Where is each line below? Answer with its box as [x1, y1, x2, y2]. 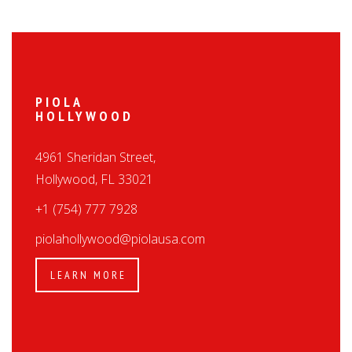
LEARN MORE [50, 268, 126, 282]
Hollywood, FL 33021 [35, 170, 153, 188]
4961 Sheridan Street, [35, 148, 156, 166]
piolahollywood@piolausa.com [35, 230, 205, 247]
